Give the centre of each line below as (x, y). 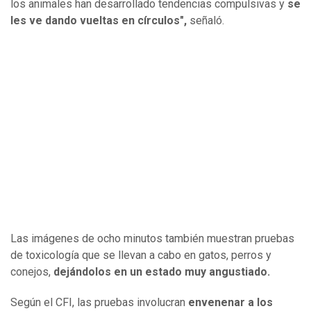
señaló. (205, 21)
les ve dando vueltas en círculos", (99, 21)
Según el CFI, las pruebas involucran (99, 303)
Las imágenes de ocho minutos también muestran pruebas (152, 239)
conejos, (32, 272)
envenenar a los (230, 303)
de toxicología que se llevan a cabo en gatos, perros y (141, 255)
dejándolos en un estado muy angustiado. (162, 272)
